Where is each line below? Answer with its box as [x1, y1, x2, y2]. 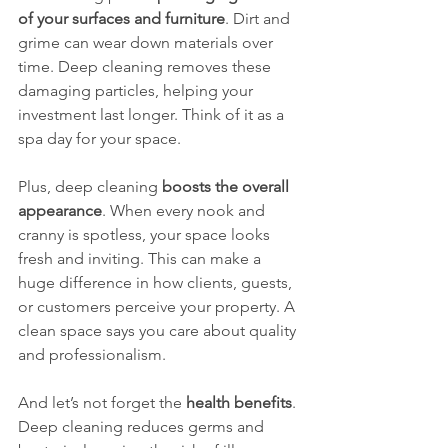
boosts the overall [162, 177, 293, 196]
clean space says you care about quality [18, 321, 300, 340]
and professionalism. [18, 345, 166, 364]
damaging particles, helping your [18, 81, 257, 100]
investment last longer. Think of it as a [18, 105, 288, 124]
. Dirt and [225, 9, 294, 28]
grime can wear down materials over [18, 33, 277, 52]
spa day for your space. [18, 129, 181, 148]
